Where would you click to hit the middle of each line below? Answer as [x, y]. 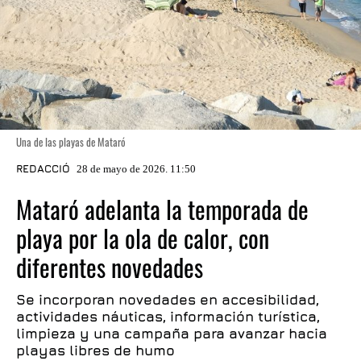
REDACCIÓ [43, 168]
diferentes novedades [110, 267]
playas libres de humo [95, 351]
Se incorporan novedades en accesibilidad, [168, 300]
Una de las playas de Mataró [71, 142]
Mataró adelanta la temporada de [162, 209]
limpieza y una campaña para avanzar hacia [172, 334]
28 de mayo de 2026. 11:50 [136, 169]
